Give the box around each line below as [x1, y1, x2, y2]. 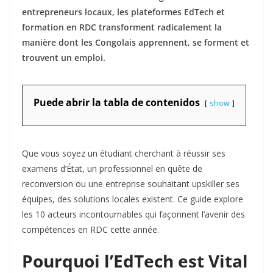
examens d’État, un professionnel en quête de [22, 163, 202, 175]
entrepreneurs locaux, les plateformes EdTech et [22, 6, 225, 18]
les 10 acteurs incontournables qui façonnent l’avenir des [22, 208, 245, 221]
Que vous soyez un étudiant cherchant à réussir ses [22, 147, 225, 160]
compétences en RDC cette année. [22, 224, 159, 236]
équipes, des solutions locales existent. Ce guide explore [22, 193, 243, 205]
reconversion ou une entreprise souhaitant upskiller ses [22, 178, 239, 190]
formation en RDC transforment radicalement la [22, 21, 222, 34]
